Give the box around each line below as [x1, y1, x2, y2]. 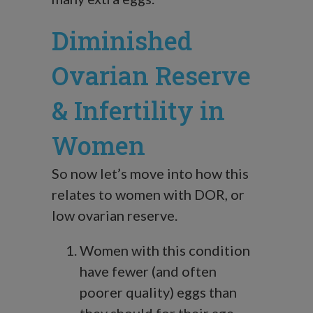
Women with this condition [80, 242, 250, 259]
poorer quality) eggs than [80, 284, 237, 301]
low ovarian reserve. [52, 207, 177, 224]
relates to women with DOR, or [52, 186, 245, 203]
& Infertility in [52, 94, 225, 128]
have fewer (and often [80, 263, 217, 280]
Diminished [52, 24, 192, 58]
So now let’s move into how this [52, 165, 249, 182]
